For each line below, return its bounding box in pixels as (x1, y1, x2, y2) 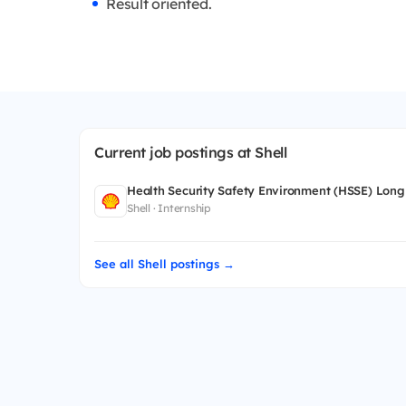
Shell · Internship (127, 201, 211, 216)
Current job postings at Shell (94, 143, 287, 162)
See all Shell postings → (94, 256, 235, 272)
